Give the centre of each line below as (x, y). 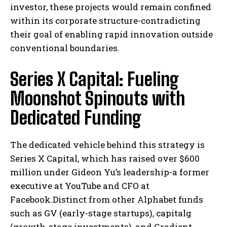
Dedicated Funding (76, 118)
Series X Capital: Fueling (94, 80)
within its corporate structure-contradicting (105, 21)
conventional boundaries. (65, 48)
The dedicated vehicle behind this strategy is (107, 145)
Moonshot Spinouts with (98, 99)
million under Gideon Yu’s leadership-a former (110, 172)
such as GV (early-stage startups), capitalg (101, 213)
